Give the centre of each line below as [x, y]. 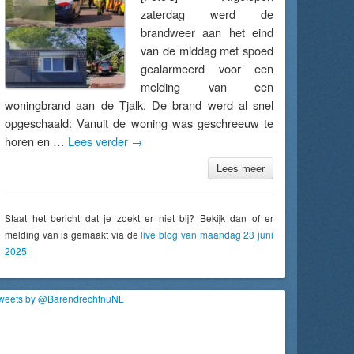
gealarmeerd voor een [207, 68]
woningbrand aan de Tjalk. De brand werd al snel [139, 105]
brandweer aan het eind [207, 32]
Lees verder [100, 141]
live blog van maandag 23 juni [207, 234]
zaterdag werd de [207, 14]
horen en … [36, 141]
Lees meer [241, 168]
